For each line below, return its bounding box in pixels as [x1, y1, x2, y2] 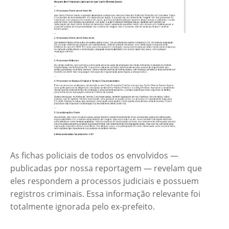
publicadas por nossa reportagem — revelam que [10, 163, 202, 174]
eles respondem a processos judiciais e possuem [10, 175, 199, 187]
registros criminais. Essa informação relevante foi [10, 188, 200, 200]
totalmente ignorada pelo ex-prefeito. [10, 201, 155, 213]
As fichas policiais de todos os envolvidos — [10, 150, 178, 162]
